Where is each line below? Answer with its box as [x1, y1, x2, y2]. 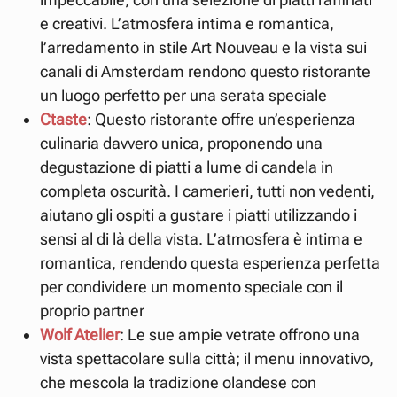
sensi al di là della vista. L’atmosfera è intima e [40, 229, 362, 248]
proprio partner [40, 300, 144, 320]
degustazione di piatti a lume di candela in [40, 157, 333, 176]
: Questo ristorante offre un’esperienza [87, 109, 355, 128]
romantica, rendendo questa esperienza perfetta [40, 253, 380, 272]
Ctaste [40, 109, 87, 128]
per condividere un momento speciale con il [40, 276, 343, 296]
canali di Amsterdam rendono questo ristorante [40, 61, 370, 81]
